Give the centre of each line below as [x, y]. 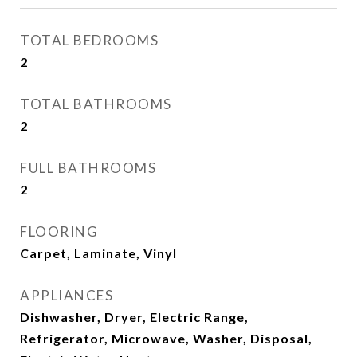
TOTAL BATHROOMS [96, 104]
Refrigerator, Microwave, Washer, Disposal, [166, 338]
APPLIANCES [67, 295]
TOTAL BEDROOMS [89, 40]
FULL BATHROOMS [88, 168]
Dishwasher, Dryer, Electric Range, [134, 317]
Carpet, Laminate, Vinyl [98, 253]
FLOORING [59, 231]
